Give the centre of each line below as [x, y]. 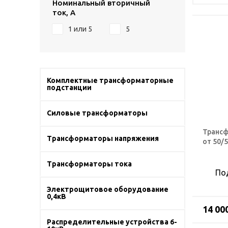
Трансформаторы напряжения [103, 138]
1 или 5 [80, 29]
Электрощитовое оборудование [108, 189]
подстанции [69, 88]
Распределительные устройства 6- [112, 222]
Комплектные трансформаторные [110, 80]
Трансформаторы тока [89, 164]
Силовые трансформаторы [97, 113]
